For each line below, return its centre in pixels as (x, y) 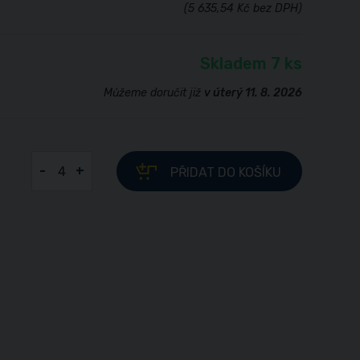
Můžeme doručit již (154, 93)
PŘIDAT (194, 172)
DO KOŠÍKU (250, 172)
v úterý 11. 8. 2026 (253, 93)
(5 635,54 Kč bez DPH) (243, 8)
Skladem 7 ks (251, 63)
